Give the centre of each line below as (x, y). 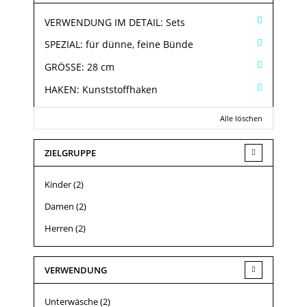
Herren (59, 228)
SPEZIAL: (64, 45)
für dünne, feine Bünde (139, 45)
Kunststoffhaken (120, 89)
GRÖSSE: (63, 67)
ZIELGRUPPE (70, 152)
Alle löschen (241, 118)
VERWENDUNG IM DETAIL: (104, 22)
